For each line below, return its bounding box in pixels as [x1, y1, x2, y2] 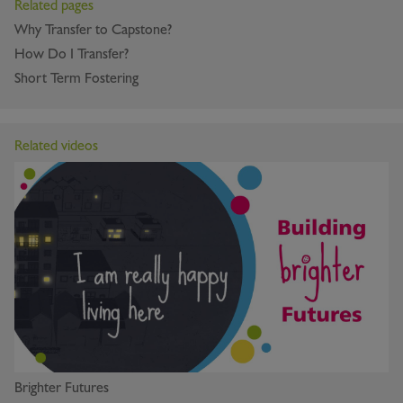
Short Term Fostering [14, 69, 139, 88]
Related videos [14, 137, 98, 156]
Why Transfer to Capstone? [14, 21, 172, 40]
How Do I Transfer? [14, 45, 129, 64]
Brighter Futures [14, 379, 109, 398]
